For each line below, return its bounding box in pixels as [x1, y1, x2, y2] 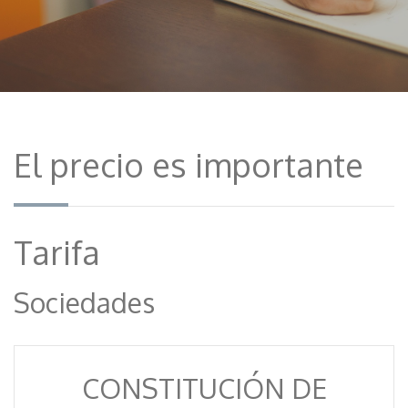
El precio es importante [14, 144, 363, 185]
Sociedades [14, 285, 155, 320]
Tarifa [14, 231, 100, 272]
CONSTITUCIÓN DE [81, 371, 327, 405]
